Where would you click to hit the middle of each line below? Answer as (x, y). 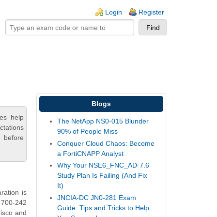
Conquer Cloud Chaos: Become (106, 143)
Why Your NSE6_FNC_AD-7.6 (103, 165)
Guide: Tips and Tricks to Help (103, 208)
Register (151, 12)
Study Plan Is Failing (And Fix (102, 176)
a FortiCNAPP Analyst (91, 153)
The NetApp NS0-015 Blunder (103, 121)
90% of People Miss (88, 132)
